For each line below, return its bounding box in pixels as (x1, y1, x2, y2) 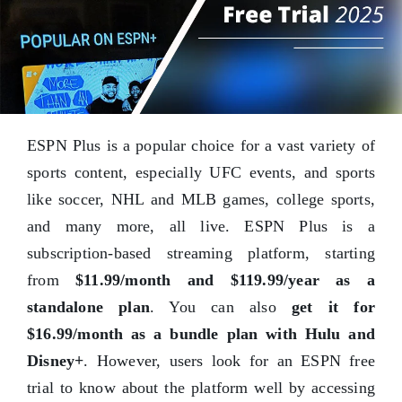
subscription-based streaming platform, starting (27, 244, 375, 263)
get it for (292, 298, 375, 317)
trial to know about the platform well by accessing (27, 379, 375, 398)
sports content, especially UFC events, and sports (27, 163, 375, 182)
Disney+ (27, 352, 84, 371)
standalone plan (27, 298, 150, 317)
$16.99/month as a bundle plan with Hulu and (27, 325, 375, 344)
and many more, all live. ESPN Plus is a (27, 217, 375, 236)
